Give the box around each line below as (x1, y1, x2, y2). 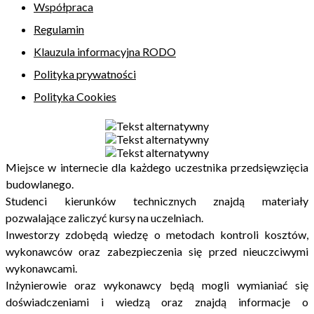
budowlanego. (6, 177, 74, 191)
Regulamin (34, 22, 84, 36)
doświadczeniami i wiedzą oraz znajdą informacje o (6, 294, 308, 308)
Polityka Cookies (34, 89, 116, 103)
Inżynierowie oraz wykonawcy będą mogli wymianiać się (6, 278, 308, 292)
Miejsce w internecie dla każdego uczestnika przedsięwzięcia (6, 160, 308, 174)
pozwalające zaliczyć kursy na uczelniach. (6, 210, 203, 224)
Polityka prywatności (34, 67, 136, 81)
